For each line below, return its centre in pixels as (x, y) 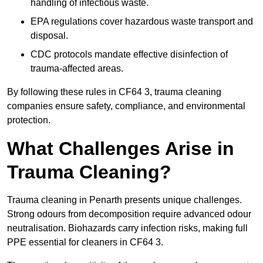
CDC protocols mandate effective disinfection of (129, 55)
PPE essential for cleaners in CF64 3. (85, 242)
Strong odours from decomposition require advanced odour (129, 214)
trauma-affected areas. (77, 69)
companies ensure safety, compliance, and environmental (126, 106)
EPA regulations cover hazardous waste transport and (142, 22)
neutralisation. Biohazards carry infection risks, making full (127, 228)
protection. (29, 120)
